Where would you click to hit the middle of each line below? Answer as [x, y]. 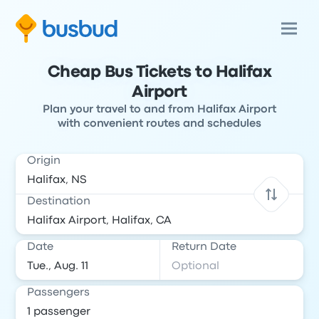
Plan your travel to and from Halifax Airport [159, 110]
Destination [59, 202]
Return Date [204, 247]
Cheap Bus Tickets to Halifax [159, 73]
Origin [44, 161]
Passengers [59, 293]
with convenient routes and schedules [159, 124]
